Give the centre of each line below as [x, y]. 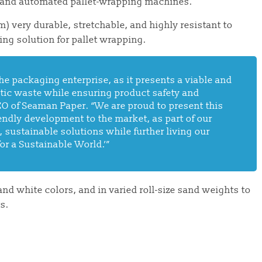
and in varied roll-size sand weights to [164, 190]
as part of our [181, 119]
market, [133, 119]
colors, [61, 190]
